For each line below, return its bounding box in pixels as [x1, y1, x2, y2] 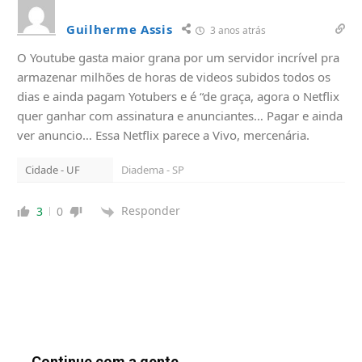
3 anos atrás [207, 23, 266, 38]
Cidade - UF [25, 162, 80, 178]
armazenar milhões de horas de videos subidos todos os [17, 69, 330, 86]
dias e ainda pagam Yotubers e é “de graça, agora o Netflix [17, 88, 339, 105]
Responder [121, 203, 180, 219]
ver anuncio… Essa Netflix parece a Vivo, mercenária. [17, 127, 309, 144]
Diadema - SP [121, 162, 184, 178]
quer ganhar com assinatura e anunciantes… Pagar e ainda [17, 107, 343, 124]
